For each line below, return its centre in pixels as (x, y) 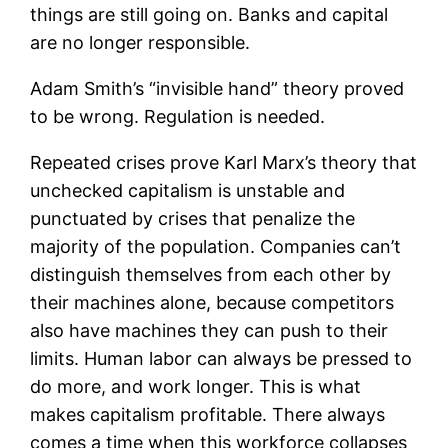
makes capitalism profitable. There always (208, 414)
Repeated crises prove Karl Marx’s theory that (224, 162)
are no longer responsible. (140, 42)
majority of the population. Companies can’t (216, 246)
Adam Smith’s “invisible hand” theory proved (217, 88)
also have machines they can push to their (209, 330)
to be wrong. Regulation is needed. (178, 116)
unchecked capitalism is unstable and (188, 190)
